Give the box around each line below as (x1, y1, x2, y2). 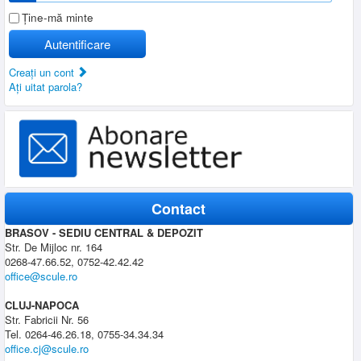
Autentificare (44, 35, 110, 52)
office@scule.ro (5, 268, 77, 284)
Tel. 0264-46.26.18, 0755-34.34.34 (5, 326, 164, 342)
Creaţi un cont (9, 64, 77, 80)
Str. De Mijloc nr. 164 (5, 239, 102, 255)
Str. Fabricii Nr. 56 (5, 312, 89, 328)
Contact (151, 198, 206, 220)
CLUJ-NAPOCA (5, 297, 79, 313)
